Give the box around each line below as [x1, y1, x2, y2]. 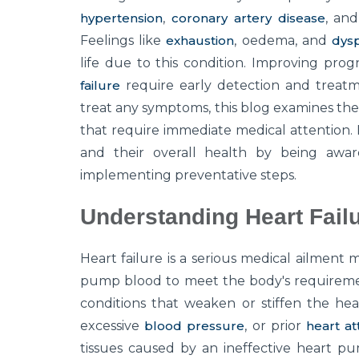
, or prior [244, 318, 306, 334]
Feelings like [80, 33, 167, 49]
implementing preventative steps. [80, 167, 296, 184]
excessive [80, 318, 145, 334]
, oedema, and [234, 33, 332, 49]
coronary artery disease [171, 10, 325, 26]
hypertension [80, 10, 163, 26]
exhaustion [166, 33, 235, 49]
